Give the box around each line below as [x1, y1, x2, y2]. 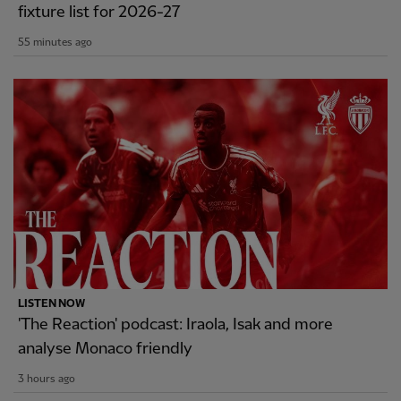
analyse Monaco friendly [18, 340, 192, 357]
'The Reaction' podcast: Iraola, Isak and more [18, 316, 333, 333]
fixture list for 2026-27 [18, 4, 181, 21]
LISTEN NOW [18, 298, 85, 310]
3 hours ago [18, 373, 75, 385]
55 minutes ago [18, 37, 92, 49]
